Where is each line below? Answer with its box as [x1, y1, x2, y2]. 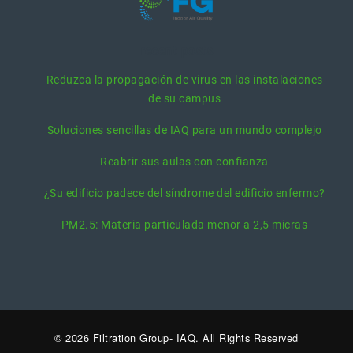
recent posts [140, 43, 213, 59]
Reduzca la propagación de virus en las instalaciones [46, 73, 323, 87]
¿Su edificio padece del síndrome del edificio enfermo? [43, 187, 325, 200]
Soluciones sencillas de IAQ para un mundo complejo [46, 124, 322, 137]
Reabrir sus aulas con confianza [100, 155, 269, 169]
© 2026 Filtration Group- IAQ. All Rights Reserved [54, 329, 299, 345]
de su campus [148, 92, 221, 106]
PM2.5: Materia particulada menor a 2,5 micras [61, 218, 308, 232]
